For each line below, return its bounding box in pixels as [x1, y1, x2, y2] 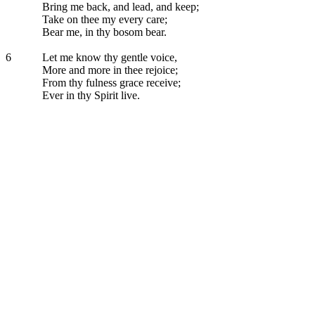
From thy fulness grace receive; [39, 77, 181, 89]
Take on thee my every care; [39, 13, 167, 25]
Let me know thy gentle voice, [39, 51, 177, 63]
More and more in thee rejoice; [39, 64, 178, 76]
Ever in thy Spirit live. [39, 89, 140, 101]
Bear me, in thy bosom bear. [39, 26, 167, 38]
